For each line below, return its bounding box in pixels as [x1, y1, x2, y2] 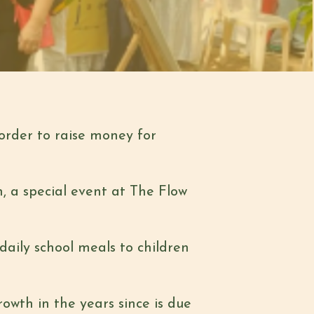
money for [86, 129, 156, 143]
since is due [118, 297, 191, 311]
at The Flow [107, 185, 187, 199]
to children [116, 241, 189, 255]
